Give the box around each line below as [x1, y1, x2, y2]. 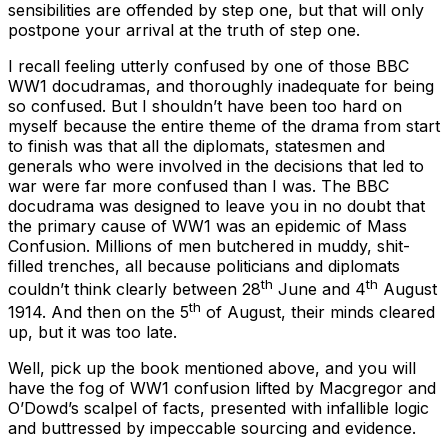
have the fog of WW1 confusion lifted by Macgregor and [8, 378, 436, 399]
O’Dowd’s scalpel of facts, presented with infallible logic [8, 398, 429, 419]
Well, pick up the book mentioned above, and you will [8, 358, 416, 379]
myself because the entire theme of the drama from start [8, 115, 440, 136]
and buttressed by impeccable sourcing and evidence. [8, 418, 416, 439]
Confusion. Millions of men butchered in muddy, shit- [8, 235, 410, 256]
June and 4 [273, 279, 366, 300]
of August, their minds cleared [201, 302, 435, 323]
